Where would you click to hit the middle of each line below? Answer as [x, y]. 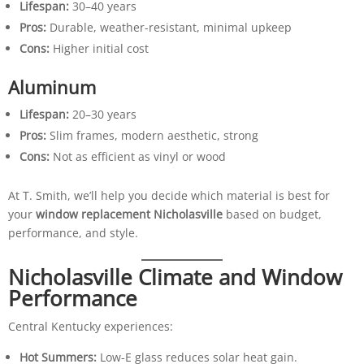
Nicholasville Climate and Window [175, 277]
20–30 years [102, 114]
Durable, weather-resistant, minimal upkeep [169, 27]
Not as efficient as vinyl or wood [137, 156]
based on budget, [272, 214]
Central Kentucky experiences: [90, 326]
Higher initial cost [99, 48]
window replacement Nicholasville [129, 214]
